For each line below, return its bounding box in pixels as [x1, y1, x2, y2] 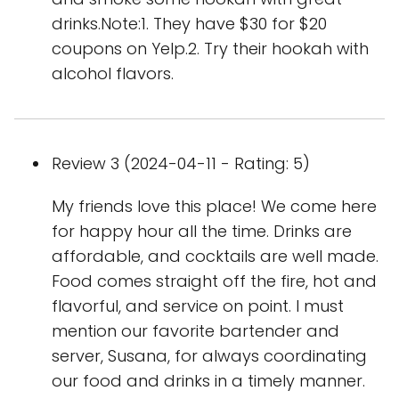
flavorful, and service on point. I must [52, 295, 344, 317]
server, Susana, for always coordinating [52, 345, 367, 367]
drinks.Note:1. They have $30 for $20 [52, 12, 327, 35]
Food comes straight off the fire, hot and [52, 270, 377, 292]
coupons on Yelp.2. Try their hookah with [52, 37, 369, 60]
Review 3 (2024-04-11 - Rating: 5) [52, 152, 310, 175]
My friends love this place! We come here [52, 195, 377, 217]
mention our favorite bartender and [52, 320, 339, 342]
